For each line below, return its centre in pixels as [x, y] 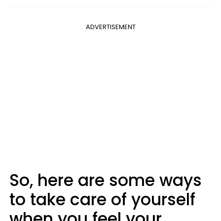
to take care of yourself [102, 200]
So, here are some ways [106, 180]
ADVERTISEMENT [110, 27]
